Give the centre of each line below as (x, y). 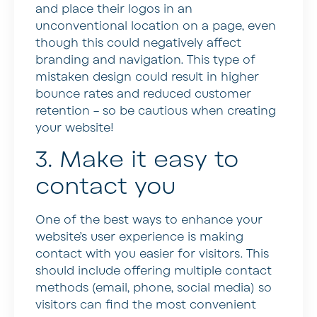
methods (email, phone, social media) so (154, 288)
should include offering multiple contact (154, 271)
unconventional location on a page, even (156, 26)
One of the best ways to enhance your (149, 220)
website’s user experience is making (139, 237)
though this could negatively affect (138, 43)
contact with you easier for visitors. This (152, 254)
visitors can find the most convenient (146, 305)
